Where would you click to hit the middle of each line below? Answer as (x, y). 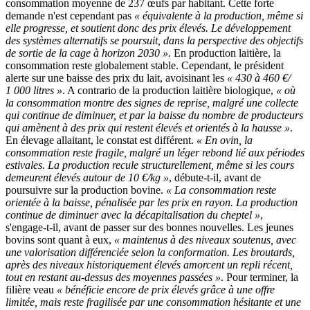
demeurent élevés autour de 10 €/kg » (87, 177)
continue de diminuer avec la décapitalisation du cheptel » (133, 215)
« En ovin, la (225, 140)
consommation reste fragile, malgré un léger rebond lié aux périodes (155, 152)
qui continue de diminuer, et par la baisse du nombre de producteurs (154, 115)
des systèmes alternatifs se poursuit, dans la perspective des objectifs (154, 40)
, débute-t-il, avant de (215, 177)
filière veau (31, 289)
